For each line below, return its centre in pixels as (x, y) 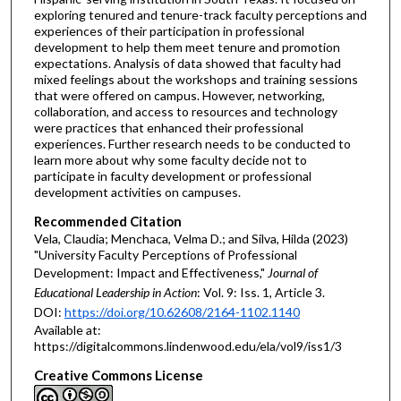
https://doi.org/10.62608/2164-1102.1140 (182, 312)
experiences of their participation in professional (169, 31)
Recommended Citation (107, 222)
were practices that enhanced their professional (168, 128)
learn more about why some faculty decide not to (170, 160)
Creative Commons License (118, 375)
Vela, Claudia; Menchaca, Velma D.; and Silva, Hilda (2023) (191, 239)
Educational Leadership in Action (115, 293)
